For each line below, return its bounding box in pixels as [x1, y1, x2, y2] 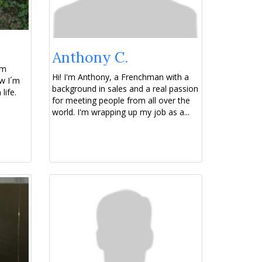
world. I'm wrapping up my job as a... [51, 106, 189, 118]
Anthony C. [51, 48, 128, 67]
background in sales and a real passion [51, 83, 198, 95]
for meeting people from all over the [51, 95, 190, 106]
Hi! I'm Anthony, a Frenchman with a [51, 71, 189, 83]
